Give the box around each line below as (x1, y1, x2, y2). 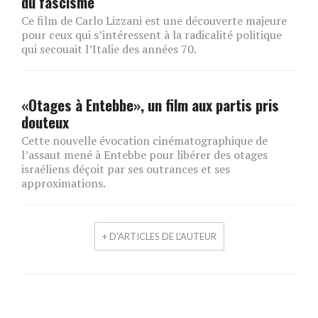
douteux (21, 110, 69, 133)
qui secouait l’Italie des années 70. (21, 40, 197, 57)
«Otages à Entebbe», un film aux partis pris (21, 93, 279, 116)
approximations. (21, 175, 106, 191)
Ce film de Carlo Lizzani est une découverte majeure (21, 12, 287, 28)
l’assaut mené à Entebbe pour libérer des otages (21, 146, 268, 163)
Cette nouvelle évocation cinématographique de (21, 132, 268, 148)
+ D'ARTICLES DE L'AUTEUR (102, 230, 216, 242)
